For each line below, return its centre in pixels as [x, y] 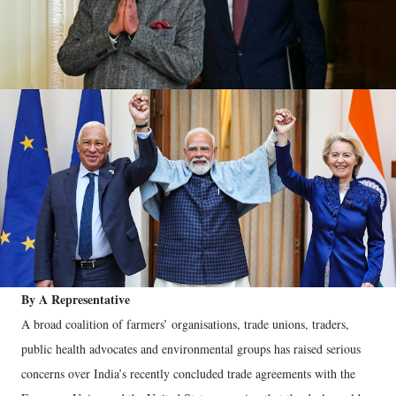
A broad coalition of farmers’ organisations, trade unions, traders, [185, 324]
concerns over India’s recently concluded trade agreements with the [188, 373]
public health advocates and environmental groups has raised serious [191, 349]
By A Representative [76, 299]
